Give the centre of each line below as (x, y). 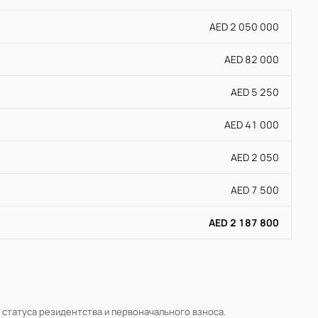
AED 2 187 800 (244, 223)
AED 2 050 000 (244, 27)
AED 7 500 (255, 190)
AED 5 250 (255, 92)
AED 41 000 (252, 125)
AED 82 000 (252, 60)
